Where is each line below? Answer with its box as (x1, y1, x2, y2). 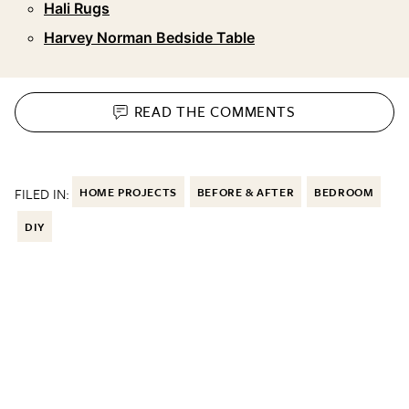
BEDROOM (314, 183, 374, 200)
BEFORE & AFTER (196, 183, 295, 200)
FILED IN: (15, 183, 69, 204)
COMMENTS (210, 100, 296, 123)
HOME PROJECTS (79, 183, 177, 200)
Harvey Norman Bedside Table (44, 27, 255, 47)
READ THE (133, 100, 211, 123)
